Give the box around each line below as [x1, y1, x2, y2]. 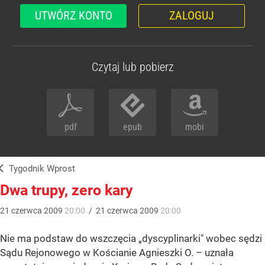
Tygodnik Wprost [14, 163, 75, 174]
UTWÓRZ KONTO [34, 8, 112, 22]
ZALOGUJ [169, 8, 214, 22]
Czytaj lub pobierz [91, 60, 174, 74]
